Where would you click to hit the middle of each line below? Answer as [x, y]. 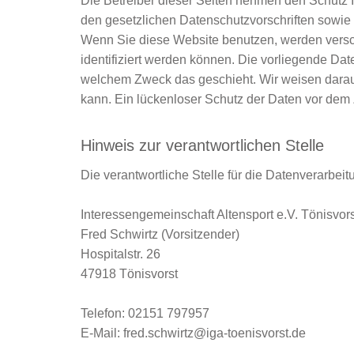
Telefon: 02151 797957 [145, 313]
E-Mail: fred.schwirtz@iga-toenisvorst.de [193, 333]
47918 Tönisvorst [129, 274]
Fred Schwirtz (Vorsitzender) [160, 234]
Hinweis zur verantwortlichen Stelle [202, 145]
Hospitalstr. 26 [121, 254]
